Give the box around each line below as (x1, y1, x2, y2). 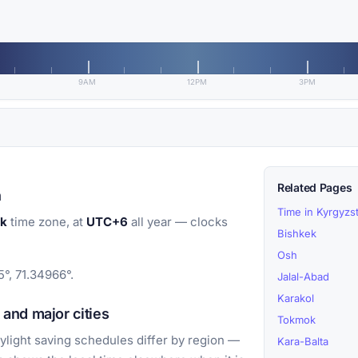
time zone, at (7, 214, 86, 230)
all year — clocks (128, 214, 228, 230)
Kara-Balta (277, 335, 328, 348)
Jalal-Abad (277, 270, 329, 284)
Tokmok (277, 313, 316, 327)
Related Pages (277, 181, 352, 195)
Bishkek (277, 227, 316, 241)
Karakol (277, 292, 314, 305)
